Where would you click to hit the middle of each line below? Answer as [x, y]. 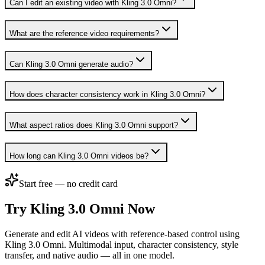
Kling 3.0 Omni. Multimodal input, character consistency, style [122, 245]
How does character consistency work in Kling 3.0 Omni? [107, 95]
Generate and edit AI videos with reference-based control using [122, 234]
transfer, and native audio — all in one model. [90, 256]
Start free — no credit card [68, 184]
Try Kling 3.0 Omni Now [80, 209]
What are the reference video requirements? [84, 33]
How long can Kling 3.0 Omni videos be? [79, 156]
